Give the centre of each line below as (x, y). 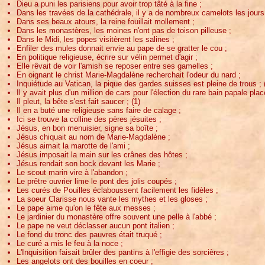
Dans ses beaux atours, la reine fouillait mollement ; (106, 21)
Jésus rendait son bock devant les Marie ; (88, 163)
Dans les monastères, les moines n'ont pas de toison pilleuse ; (124, 30)
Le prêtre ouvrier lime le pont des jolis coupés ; (97, 181)
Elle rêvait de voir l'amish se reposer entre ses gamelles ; (115, 66)
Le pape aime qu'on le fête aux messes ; (86, 208)
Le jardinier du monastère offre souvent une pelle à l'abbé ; (117, 216)
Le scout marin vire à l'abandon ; (72, 172)
